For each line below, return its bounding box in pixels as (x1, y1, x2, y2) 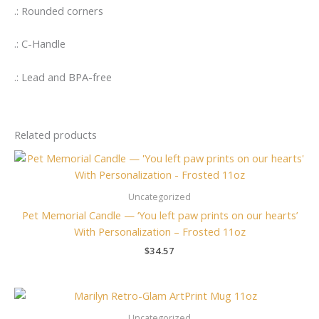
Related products (14, 127, 97, 142)
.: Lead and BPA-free (14, 69, 112, 84)
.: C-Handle (14, 36, 66, 51)
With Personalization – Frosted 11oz (73, 224, 246, 239)
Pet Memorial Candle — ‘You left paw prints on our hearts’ (21, 208, 298, 223)
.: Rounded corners (14, 3, 103, 18)
